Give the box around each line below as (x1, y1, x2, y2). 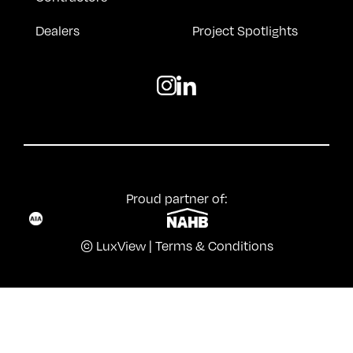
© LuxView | (80, 237, 155, 254)
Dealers (35, 22, 80, 39)
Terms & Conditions (154, 237, 273, 254)
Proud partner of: (125, 190, 228, 206)
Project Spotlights (192, 22, 298, 39)
